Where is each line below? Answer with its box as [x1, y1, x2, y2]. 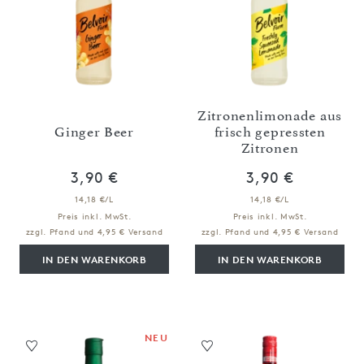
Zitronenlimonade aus [197, 106, 342, 123]
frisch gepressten [214, 123, 326, 140]
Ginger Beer [54, 123, 134, 140]
